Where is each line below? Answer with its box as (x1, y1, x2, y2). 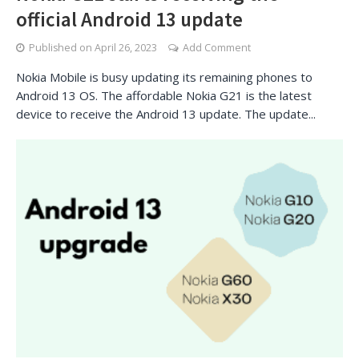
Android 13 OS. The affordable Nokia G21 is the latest (16, 87, 312, 103)
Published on (29, 41, 95, 54)
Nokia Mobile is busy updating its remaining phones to (16, 69, 313, 85)
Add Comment (183, 41, 251, 54)
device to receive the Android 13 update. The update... (16, 106, 316, 122)
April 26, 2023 (95, 41, 157, 54)
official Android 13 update (16, 6, 243, 32)
